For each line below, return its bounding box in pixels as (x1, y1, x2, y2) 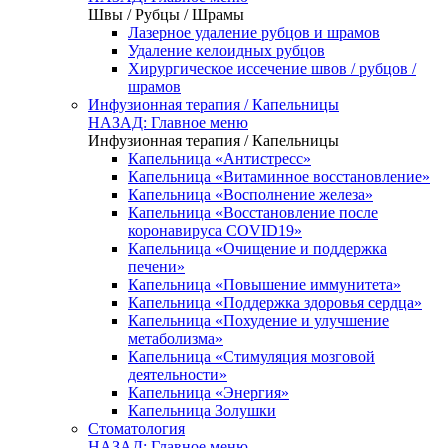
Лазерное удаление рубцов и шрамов (128, 24, 380, 41)
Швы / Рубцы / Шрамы (88, 6, 244, 23)
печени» (128, 258, 185, 275)
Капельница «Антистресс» (128, 150, 311, 167)
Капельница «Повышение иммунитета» (128, 276, 401, 293)
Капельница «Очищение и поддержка (128, 240, 387, 257)
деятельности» (128, 366, 227, 383)
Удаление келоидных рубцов (128, 42, 325, 59)
